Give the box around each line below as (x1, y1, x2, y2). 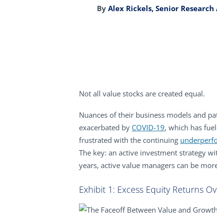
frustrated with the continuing (79, 135, 181, 145)
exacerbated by (79, 123, 132, 132)
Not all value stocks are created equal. (79, 89, 205, 98)
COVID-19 (132, 123, 165, 132)
